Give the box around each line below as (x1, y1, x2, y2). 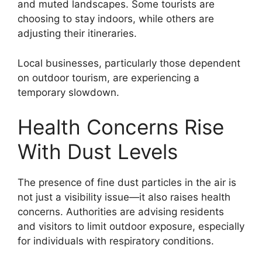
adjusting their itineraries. (18, 27, 137, 40)
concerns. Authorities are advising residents (18, 206, 224, 218)
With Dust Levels (18, 139, 178, 164)
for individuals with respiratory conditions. (18, 235, 214, 247)
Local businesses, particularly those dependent (18, 57, 240, 69)
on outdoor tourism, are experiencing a (18, 71, 199, 84)
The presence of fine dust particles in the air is (18, 177, 236, 189)
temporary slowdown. (18, 86, 119, 98)
